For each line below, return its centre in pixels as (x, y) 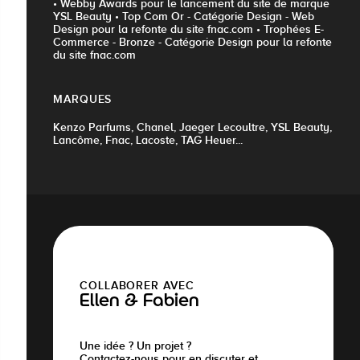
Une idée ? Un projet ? (135, 346)
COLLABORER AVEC (137, 286)
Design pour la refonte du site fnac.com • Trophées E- (188, 29)
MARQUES (83, 99)
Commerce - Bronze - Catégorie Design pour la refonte (192, 42)
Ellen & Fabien (139, 303)
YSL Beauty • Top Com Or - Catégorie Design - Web (184, 16)
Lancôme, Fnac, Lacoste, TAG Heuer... (148, 140)
